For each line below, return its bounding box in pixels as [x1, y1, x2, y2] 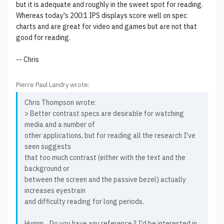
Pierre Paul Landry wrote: [16, 80, 89, 89]
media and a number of [24, 120, 95, 129]
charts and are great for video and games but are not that [16, 22, 197, 31]
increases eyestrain [24, 186, 85, 195]
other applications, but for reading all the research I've [24, 131, 195, 140]
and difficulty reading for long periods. [24, 197, 144, 206]
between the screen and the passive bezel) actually [24, 175, 186, 184]
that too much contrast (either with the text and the [24, 153, 185, 162]
